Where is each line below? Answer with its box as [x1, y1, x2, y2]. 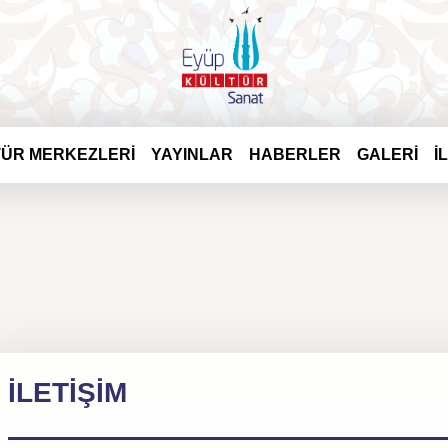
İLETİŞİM [7, 377, 127, 408]
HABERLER [248, 146, 341, 163]
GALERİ [356, 146, 418, 163]
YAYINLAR [150, 146, 233, 163]
